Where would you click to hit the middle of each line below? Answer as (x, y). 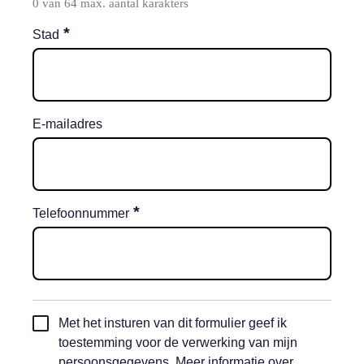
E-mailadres (67, 124)
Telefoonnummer (81, 213)
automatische (70, 342)
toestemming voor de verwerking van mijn (178, 342)
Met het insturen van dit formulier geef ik (173, 323)
